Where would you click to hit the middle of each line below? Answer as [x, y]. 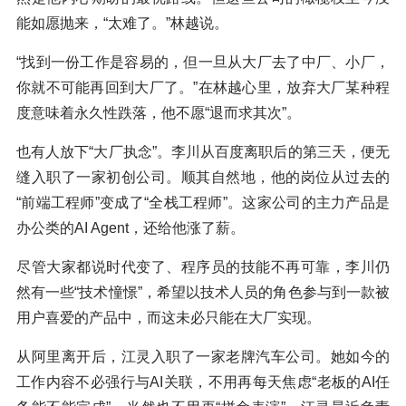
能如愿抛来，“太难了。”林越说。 [122, 24]
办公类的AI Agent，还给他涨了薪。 [130, 228]
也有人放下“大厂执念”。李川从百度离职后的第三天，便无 [203, 152]
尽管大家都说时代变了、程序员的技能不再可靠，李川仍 [203, 267]
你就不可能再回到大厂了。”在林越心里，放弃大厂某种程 [203, 88]
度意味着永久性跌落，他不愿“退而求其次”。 [159, 113]
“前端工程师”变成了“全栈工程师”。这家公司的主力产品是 [203, 203]
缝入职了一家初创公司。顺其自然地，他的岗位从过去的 [203, 178]
